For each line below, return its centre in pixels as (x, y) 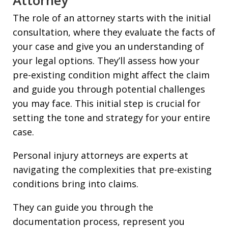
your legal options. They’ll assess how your (106, 60)
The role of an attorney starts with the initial (112, 18)
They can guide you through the (83, 207)
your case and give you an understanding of (108, 46)
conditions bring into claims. (76, 183)
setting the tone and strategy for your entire (111, 117)
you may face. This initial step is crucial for (107, 103)
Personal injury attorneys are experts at (101, 155)
